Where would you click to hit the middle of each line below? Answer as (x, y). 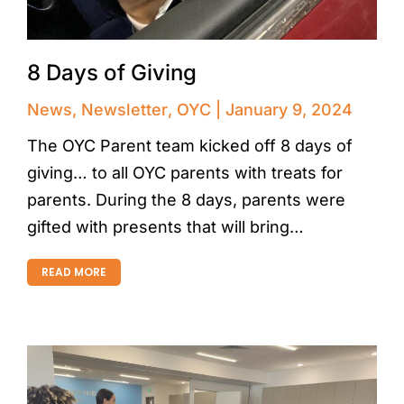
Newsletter (124, 109)
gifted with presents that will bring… (165, 226)
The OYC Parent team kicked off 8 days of (190, 145)
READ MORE (74, 271)
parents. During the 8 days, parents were (186, 199)
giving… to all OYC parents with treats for (185, 172)
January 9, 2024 (289, 109)
